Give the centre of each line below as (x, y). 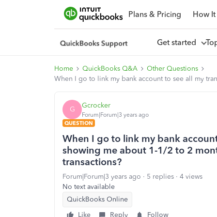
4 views (191, 177)
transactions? (92, 162)
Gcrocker (96, 105)
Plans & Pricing (155, 14)
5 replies (160, 177)
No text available (89, 187)
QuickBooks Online (97, 199)
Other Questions (172, 69)
